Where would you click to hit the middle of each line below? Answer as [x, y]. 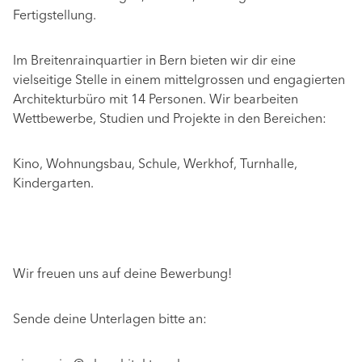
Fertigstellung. [56, 17]
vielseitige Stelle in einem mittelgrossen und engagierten [179, 81]
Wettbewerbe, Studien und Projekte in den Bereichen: [170, 120]
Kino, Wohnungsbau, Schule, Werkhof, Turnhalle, [155, 165]
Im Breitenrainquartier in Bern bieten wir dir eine [154, 62]
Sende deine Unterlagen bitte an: [110, 320]
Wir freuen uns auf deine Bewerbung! [122, 275]
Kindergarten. [53, 185]
